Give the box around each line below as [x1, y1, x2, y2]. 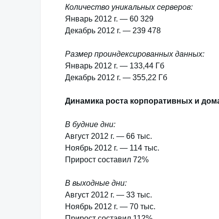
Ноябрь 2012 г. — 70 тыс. [65, 202, 155, 211]
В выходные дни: [65, 179, 127, 187]
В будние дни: [65, 120, 115, 129]
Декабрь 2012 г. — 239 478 [65, 26, 161, 35]
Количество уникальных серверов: [65, 3, 193, 11]
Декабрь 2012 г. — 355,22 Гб [65, 73, 167, 82]
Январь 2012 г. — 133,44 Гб [65, 62, 164, 70]
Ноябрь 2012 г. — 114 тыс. [65, 144, 159, 152]
